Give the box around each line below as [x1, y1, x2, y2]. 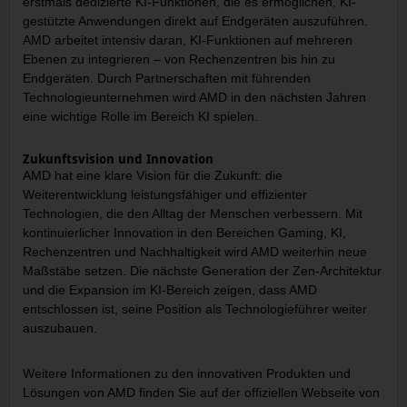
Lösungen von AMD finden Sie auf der [23, 384, 245, 400]
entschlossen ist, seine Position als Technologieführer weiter [23, 302, 368, 317]
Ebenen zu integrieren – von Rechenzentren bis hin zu [23, 52, 336, 67]
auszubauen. [23, 321, 98, 336]
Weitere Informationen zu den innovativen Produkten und [23, 365, 352, 381]
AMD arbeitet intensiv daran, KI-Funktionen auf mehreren [23, 33, 353, 48]
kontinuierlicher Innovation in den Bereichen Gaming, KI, [23, 225, 347, 241]
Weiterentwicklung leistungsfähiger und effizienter [23, 187, 308, 203]
